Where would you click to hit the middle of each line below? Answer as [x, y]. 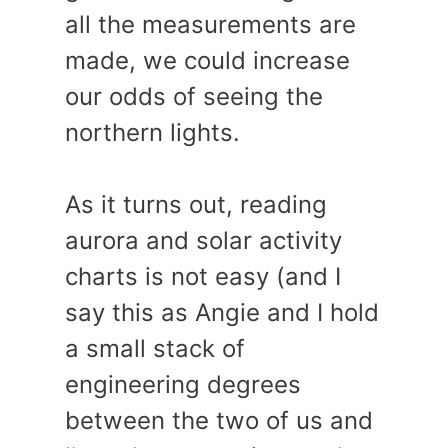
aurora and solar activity [203, 240]
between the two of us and [219, 420]
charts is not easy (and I [203, 276]
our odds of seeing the [194, 96]
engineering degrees [183, 384]
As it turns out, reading [196, 204]
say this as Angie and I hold [222, 312]
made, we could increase [207, 60]
